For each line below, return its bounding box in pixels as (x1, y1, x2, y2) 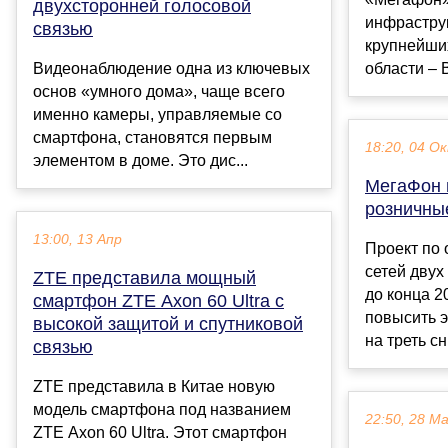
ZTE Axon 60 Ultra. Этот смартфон (33, 424, 287, 442)
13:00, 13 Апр (33, 232, 122, 248)
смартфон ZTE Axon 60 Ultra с (33, 291, 284, 312)
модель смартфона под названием (33, 401, 291, 419)
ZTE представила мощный (33, 268, 256, 289)
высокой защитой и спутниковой (33, 314, 303, 335)
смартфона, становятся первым (33, 129, 272, 147)
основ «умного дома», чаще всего (33, 83, 285, 101)
